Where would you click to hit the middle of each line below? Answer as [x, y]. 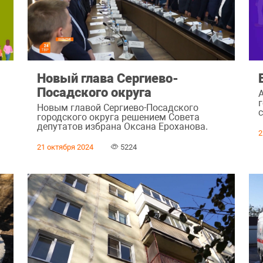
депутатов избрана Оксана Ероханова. [122, 126]
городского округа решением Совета [118, 117]
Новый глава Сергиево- [107, 78]
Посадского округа [94, 92]
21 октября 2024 [65, 147]
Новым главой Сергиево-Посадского [117, 107]
